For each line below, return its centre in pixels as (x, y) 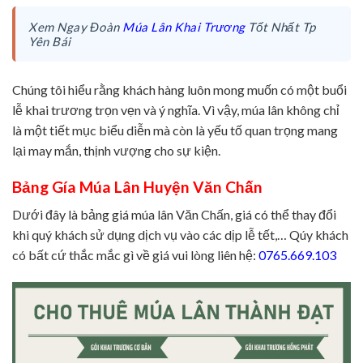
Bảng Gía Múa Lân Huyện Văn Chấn (137, 186)
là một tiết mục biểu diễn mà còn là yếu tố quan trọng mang (175, 130)
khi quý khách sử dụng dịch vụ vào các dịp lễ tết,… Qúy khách (180, 235)
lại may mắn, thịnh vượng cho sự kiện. (116, 150)
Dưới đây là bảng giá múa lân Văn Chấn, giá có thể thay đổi (174, 215)
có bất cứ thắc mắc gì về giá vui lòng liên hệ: (135, 255)
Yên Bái (50, 41)
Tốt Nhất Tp (280, 26)
